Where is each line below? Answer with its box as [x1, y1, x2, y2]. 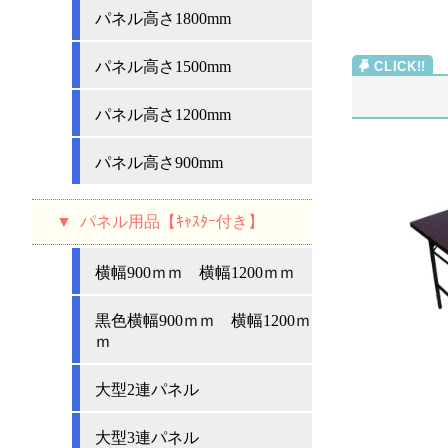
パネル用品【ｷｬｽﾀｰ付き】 [72, 212, 264, 230]
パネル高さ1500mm [95, 57, 231, 75]
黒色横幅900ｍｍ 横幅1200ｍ [95, 312, 311, 330]
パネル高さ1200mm [95, 105, 231, 123]
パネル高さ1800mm [95, 9, 231, 27]
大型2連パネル [95, 381, 199, 399]
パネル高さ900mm [95, 153, 223, 171]
